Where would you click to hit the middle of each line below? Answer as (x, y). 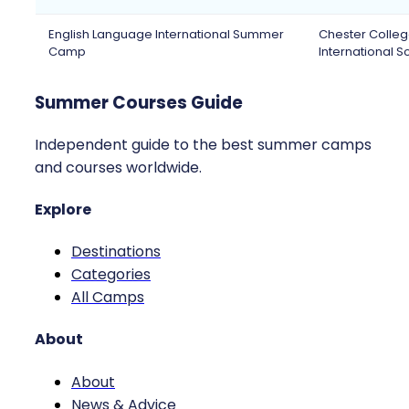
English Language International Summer (166, 35)
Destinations (116, 252)
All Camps (108, 298)
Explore (63, 209)
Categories (111, 275)
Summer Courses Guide (139, 102)
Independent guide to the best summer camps (203, 144)
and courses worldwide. (118, 167)
